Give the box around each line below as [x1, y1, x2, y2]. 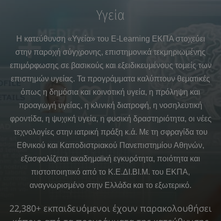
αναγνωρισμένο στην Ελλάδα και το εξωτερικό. [30, 181, 191, 189]
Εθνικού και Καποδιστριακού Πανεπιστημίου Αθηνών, [17, 141, 204, 149]
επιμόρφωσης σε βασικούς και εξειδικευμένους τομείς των [9, 61, 212, 70]
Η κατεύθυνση [16, 35, 68, 43]
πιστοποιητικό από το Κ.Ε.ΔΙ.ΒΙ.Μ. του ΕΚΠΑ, [31, 168, 190, 176]
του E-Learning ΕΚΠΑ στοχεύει [95, 35, 205, 43]
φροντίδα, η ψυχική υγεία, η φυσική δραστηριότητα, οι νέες [9, 114, 212, 123]
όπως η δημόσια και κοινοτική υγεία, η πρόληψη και [21, 88, 200, 96]
